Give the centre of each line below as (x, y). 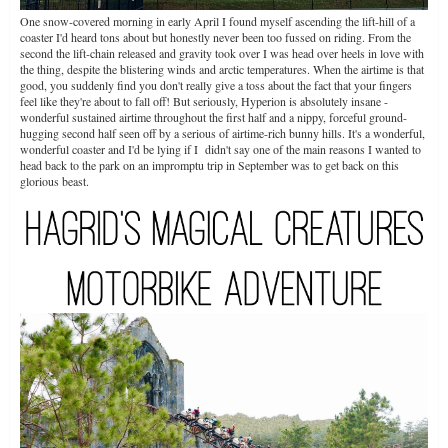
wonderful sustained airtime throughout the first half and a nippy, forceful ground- (213, 116)
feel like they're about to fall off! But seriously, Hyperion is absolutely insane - (204, 100)
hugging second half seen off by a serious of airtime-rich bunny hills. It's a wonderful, (222, 132)
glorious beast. (54, 180)
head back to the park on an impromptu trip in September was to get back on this (209, 164)
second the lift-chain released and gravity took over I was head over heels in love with (222, 52)
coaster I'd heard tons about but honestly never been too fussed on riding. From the (215, 36)
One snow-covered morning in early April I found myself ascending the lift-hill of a (217, 20)
